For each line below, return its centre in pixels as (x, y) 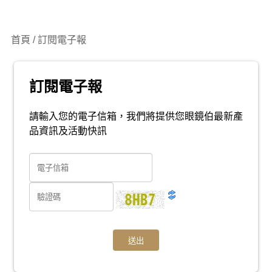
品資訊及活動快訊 (68, 131)
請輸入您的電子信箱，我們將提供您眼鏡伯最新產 (136, 116)
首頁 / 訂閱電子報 (49, 40)
